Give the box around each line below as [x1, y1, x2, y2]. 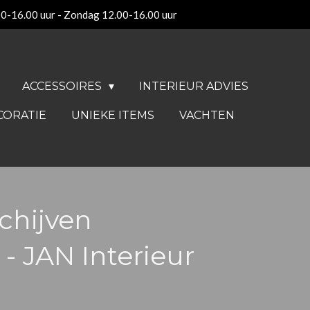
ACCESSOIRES [21, 80, 104, 93]
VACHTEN [179, 109, 235, 122]
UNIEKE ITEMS [71, 109, 154, 122]
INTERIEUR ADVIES [139, 80, 249, 93]
